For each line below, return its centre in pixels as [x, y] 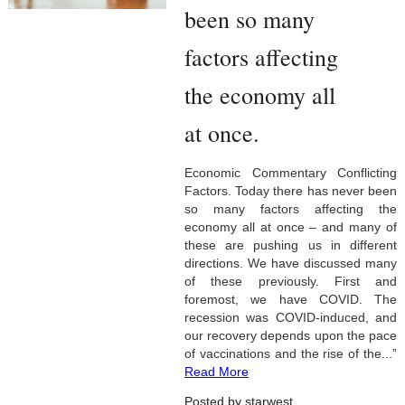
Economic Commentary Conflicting [291, 173]
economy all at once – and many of [291, 227]
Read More [216, 372]
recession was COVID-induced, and [291, 318]
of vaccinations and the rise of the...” [291, 354]
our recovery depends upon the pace [291, 336]
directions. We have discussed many [291, 264]
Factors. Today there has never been [291, 191]
